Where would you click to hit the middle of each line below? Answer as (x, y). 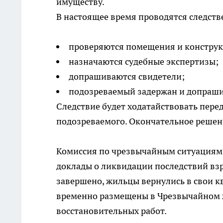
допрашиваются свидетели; (127, 77)
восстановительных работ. (111, 211)
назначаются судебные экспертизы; (144, 62)
